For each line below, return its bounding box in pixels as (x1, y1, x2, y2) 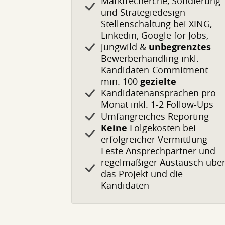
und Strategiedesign (101, 6, 185, 18)
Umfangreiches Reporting (101, 110, 209, 122)
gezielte (140, 75, 176, 88)
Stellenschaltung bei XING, (101, 18, 212, 30)
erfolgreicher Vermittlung (101, 133, 207, 145)
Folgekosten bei (127, 122, 196, 134)
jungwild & (101, 41, 149, 53)
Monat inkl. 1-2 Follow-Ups (101, 98, 213, 110)
